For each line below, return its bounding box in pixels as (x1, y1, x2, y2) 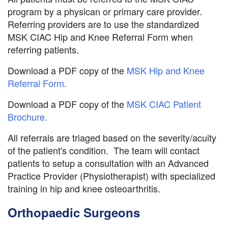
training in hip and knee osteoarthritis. (8, 182, 160, 195)
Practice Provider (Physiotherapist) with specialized (8, 169, 215, 183)
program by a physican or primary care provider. (8, 5, 202, 18)
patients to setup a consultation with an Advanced (8, 156, 209, 170)
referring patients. (8, 43, 81, 56)
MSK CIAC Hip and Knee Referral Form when (8, 30, 193, 44)
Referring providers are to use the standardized (8, 17, 199, 31)
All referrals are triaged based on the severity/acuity (8, 131, 216, 145)
